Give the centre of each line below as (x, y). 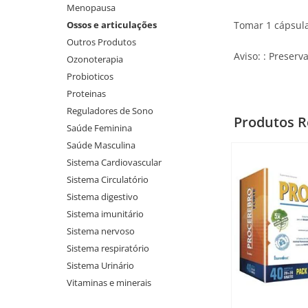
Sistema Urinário (101, 265)
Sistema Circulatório (108, 179)
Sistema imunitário (106, 214)
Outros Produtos (102, 42)
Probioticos (90, 76)
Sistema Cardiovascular (114, 162)
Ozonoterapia (95, 59)
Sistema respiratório (108, 248)
